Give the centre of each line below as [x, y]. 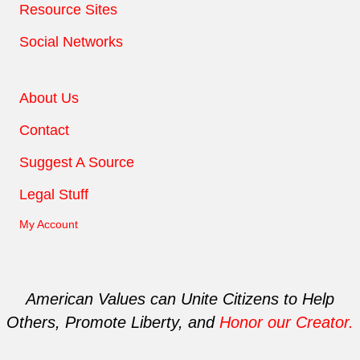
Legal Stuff [54, 194]
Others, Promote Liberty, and [113, 322]
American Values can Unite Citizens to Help [180, 299]
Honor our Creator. [286, 322]
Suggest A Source [77, 162]
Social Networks [71, 41]
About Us [49, 98]
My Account [49, 224]
